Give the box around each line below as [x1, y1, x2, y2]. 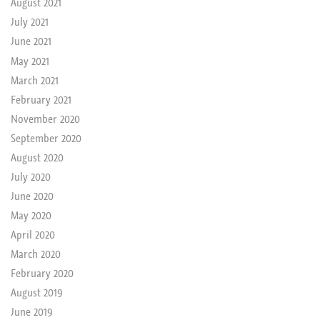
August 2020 [10, 149, 64, 164]
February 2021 [10, 91, 71, 106]
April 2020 [10, 226, 55, 241]
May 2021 [10, 53, 49, 68]
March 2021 [10, 72, 59, 87]
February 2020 [10, 266, 74, 281]
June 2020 [10, 188, 54, 203]
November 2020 [10, 111, 80, 126]
